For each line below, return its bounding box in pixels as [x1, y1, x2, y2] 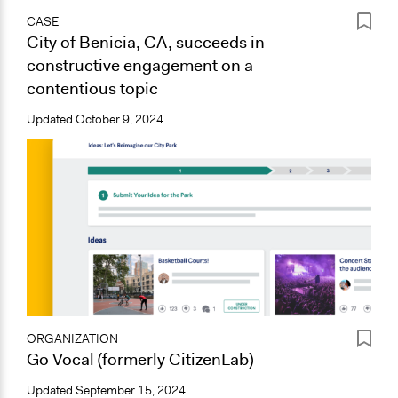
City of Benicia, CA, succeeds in [27, 30, 265, 53]
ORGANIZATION [27, 330, 118, 346]
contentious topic [27, 76, 158, 99]
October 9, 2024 [76, 111, 163, 127]
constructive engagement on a [27, 53, 253, 76]
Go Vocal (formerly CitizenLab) [27, 347, 253, 370]
